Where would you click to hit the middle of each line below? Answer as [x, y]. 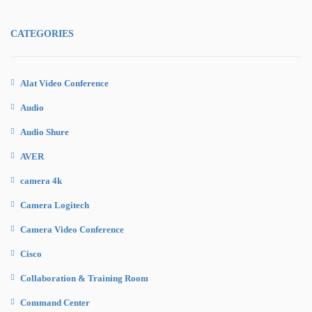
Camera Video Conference [72, 229]
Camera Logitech [55, 205]
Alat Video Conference [64, 83]
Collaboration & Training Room [84, 278]
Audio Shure [45, 132]
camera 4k [41, 180]
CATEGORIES [42, 33]
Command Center [55, 302]
